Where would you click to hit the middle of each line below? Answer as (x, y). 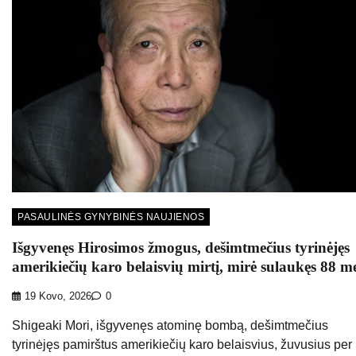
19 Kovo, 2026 (58, 296)
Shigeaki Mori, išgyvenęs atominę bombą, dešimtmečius (170, 325)
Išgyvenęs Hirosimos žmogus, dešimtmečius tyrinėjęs (181, 247)
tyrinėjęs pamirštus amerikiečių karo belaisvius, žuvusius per (182, 344)
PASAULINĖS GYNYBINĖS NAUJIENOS (111, 217)
